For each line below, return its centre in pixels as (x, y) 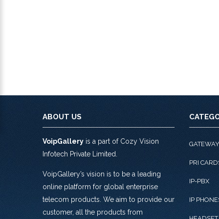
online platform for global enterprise (100, 187)
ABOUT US (62, 117)
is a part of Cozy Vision (121, 141)
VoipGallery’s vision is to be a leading (102, 174)
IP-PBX (199, 181)
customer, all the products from (93, 212)
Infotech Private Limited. (80, 154)
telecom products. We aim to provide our (109, 199)
